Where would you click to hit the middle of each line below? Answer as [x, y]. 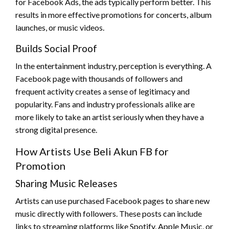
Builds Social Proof [56, 48]
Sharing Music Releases [66, 183]
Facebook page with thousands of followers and [99, 78]
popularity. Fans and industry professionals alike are [105, 104]
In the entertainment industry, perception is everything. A [113, 65]
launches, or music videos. [60, 27]
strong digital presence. [56, 129]
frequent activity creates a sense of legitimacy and [102, 91]
